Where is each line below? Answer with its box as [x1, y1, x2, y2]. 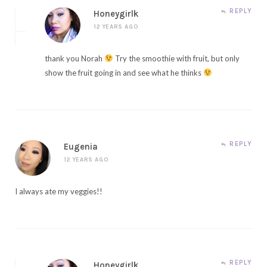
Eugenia [64, 141, 98, 152]
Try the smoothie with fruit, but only [113, 53, 240, 63]
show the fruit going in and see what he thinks [45, 67, 203, 77]
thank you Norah [45, 53, 104, 63]
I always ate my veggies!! [15, 186, 103, 196]
